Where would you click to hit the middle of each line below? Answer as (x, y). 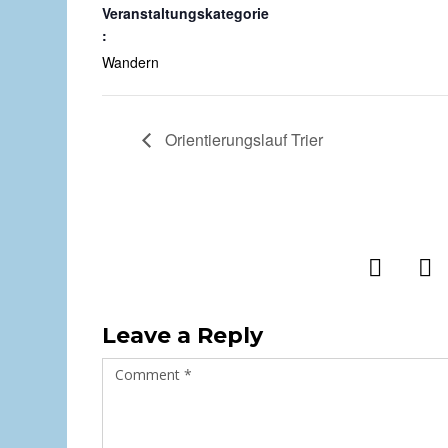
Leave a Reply (182, 335)
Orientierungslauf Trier (242, 139)
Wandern (130, 62)
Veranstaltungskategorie (185, 13)
